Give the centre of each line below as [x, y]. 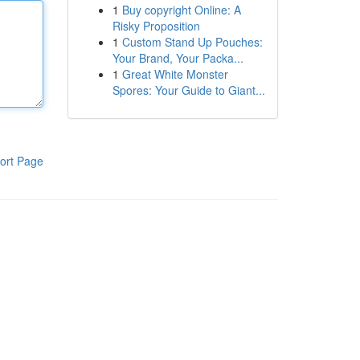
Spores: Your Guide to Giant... [188, 90]
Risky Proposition [156, 26]
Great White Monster [175, 74]
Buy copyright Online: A [181, 10]
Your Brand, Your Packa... [178, 58]
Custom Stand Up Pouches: [192, 42]
